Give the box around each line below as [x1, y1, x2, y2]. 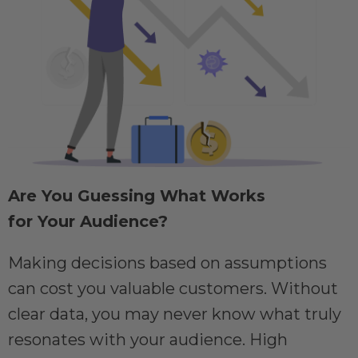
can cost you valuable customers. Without [8, 279, 338, 299]
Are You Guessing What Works [8, 186, 265, 206]
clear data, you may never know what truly [8, 304, 341, 324]
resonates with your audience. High [8, 330, 288, 350]
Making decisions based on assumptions [8, 253, 327, 273]
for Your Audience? [8, 212, 168, 232]
